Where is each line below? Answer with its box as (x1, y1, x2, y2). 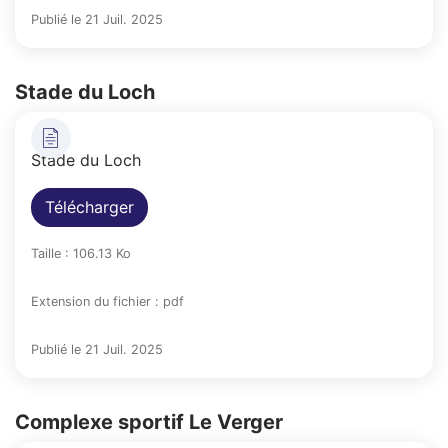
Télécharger (45, 196, 134, 217)
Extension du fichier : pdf (31, 293, 184, 309)
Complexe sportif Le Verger (15, 409, 283, 434)
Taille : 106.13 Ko (31, 245, 131, 261)
